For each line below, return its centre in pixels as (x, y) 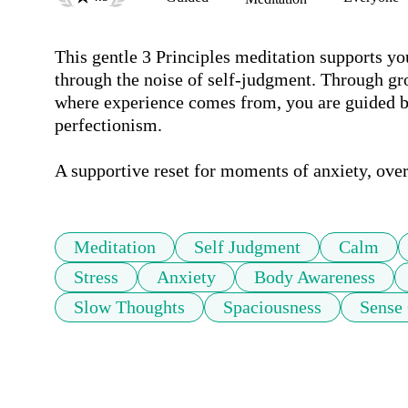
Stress (96, 277)
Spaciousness (272, 307)
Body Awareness (315, 277)
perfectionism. (111, 125)
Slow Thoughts (129, 307)
